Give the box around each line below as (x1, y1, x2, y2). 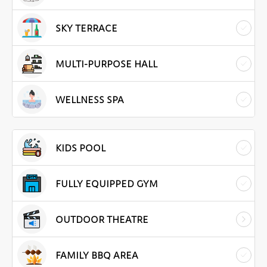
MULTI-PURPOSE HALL (55, 58, 157, 70)
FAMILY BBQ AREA (55, 249, 138, 261)
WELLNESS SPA (55, 94, 124, 105)
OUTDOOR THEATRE (55, 213, 148, 225)
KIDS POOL (55, 142, 105, 154)
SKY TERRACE (55, 22, 117, 34)
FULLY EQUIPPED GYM (55, 178, 158, 190)
